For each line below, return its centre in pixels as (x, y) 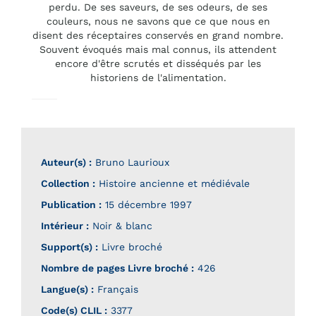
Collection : (68, 184)
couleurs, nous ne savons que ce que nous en (158, 22)
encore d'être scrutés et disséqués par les (158, 64)
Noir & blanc (121, 226)
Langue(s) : (67, 290)
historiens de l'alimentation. (158, 78)
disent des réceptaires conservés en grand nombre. (158, 36)
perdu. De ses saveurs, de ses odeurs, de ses (158, 7)
